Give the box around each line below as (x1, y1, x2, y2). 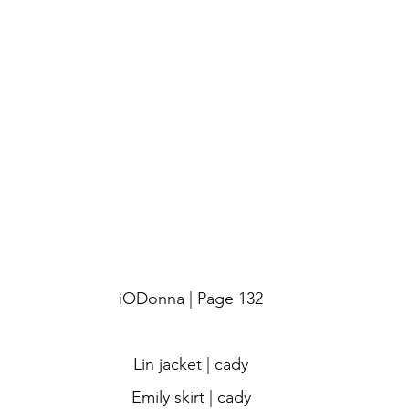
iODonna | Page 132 (119, 288, 263, 309)
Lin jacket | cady (133, 354, 248, 374)
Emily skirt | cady (131, 387, 251, 407)
